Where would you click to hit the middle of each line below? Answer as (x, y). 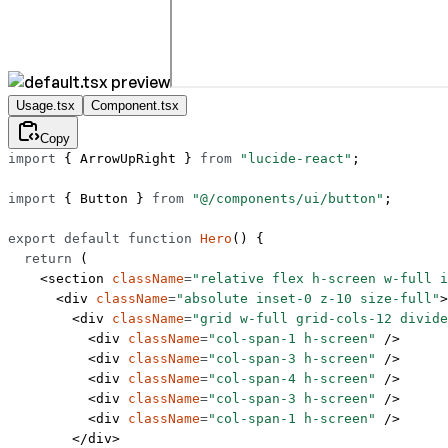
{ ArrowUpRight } (128, 159)
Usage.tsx (45, 106)
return (40, 259)
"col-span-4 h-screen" (292, 379)
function (156, 239)
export (32, 239)
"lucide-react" (292, 159)
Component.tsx (135, 106)
